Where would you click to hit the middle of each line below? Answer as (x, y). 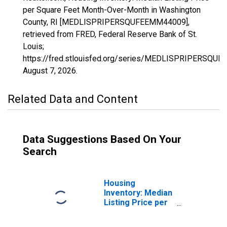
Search (40, 152)
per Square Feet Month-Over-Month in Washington (112, 10)
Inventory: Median (138, 193)
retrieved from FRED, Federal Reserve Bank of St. (110, 34)
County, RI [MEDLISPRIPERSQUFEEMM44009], (106, 22)
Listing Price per (136, 202)
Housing (120, 183)
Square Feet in (132, 212)
